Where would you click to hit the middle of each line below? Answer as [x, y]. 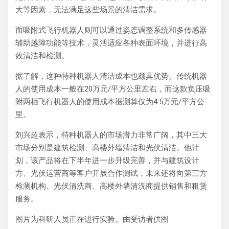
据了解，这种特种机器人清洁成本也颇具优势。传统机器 [111, 76]
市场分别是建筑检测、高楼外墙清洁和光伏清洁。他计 [107, 147]
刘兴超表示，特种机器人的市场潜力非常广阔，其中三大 [111, 135]
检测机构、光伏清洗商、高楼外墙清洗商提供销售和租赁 [111, 186]
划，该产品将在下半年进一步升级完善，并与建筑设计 [107, 160]
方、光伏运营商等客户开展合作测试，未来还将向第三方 [111, 173]
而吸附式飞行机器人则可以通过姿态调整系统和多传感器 [111, 30]
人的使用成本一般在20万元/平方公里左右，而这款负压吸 [113, 89]
